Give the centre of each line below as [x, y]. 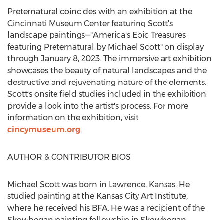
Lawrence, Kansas [142, 184]
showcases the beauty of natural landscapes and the [107, 70]
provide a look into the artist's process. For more [98, 106]
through [24, 59]
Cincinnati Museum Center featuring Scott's [90, 23]
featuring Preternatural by [57, 47]
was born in [84, 184]
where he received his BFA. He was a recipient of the [106, 208]
